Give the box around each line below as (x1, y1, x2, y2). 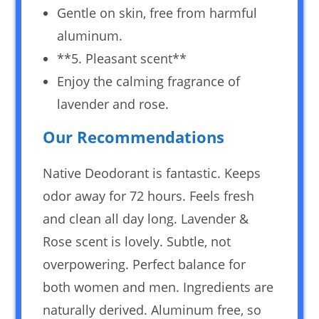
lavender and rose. (57, 95, 169, 113)
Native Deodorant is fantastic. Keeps (43, 164, 261, 182)
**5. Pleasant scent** (57, 49, 187, 67)
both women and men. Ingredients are (43, 278, 274, 296)
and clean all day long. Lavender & (43, 209, 249, 227)
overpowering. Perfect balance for (43, 255, 246, 273)
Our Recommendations (43, 125, 225, 147)
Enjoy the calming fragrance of (57, 72, 241, 90)
